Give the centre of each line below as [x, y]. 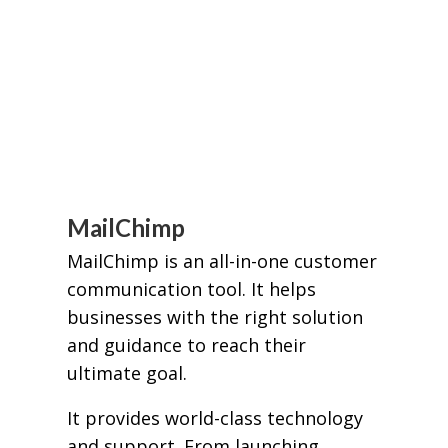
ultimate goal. [126, 372]
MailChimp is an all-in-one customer [221, 260]
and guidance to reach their [186, 344]
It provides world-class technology [214, 418]
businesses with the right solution [214, 316]
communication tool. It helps [191, 288]
